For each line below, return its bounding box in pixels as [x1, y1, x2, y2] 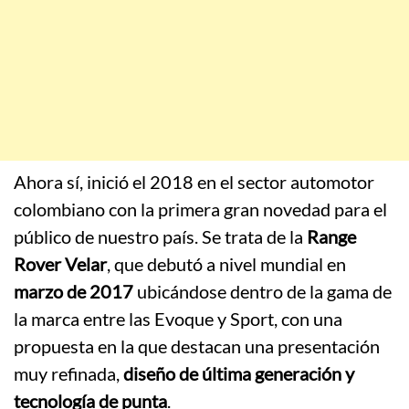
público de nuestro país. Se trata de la [14, 225, 307, 248]
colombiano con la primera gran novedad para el [14, 198, 387, 221]
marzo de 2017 [14, 280, 133, 303]
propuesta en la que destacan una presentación [14, 335, 380, 358]
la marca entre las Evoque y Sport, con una [14, 308, 342, 330]
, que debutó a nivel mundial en [107, 253, 346, 276]
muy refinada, [14, 362, 123, 385]
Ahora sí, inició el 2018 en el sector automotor [14, 171, 374, 194]
